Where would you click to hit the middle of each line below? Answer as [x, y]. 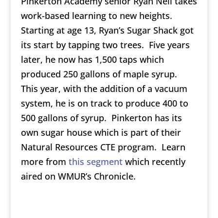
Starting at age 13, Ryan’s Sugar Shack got [107, 30]
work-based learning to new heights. [98, 16]
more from [45, 162]
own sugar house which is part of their [101, 133]
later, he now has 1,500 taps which [92, 60]
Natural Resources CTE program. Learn [103, 147]
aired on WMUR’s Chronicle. [78, 176]
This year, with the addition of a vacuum [104, 89]
